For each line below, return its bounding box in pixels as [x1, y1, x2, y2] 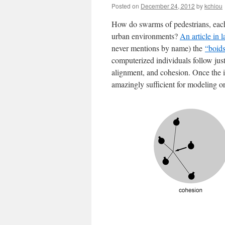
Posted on [111, 2, 139, 10]
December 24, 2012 [141, 2, 195, 10]
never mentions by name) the [111, 43, 205, 53]
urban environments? [111, 31, 180, 41]
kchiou [204, 2, 222, 10]
